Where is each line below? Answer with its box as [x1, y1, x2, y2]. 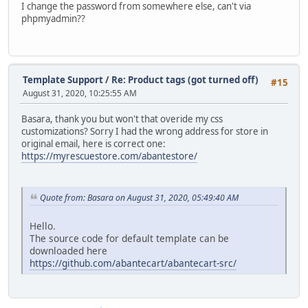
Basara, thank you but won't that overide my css [21, 112, 223, 125]
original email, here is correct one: [21, 137, 166, 150]
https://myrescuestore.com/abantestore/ [21, 149, 197, 162]
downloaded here [30, 243, 107, 257]
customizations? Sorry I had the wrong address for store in [21, 124, 268, 137]
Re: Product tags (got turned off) [111, 73, 258, 86]
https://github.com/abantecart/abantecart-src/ [30, 256, 236, 269]
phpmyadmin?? [21, 12, 85, 25]
